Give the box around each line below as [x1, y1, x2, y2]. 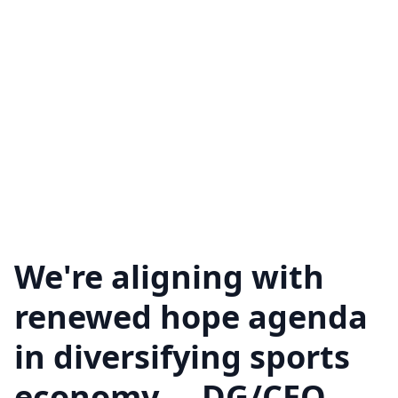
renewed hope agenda [14, 295, 368, 338]
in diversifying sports [14, 335, 350, 378]
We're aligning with [14, 255, 324, 298]
